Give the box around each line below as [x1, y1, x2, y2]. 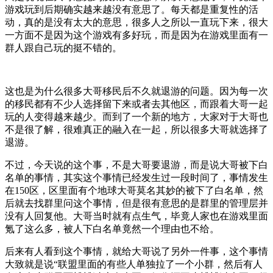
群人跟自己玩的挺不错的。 [5, 42, 122, 53]
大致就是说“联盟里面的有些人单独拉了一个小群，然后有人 [5, 258, 263, 269]
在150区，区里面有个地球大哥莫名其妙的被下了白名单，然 [5, 185, 263, 196]
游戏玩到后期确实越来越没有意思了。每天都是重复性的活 [5, 4, 258, 15]
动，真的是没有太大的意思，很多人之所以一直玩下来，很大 [5, 16, 268, 27]
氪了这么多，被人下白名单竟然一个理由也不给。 [5, 223, 219, 234]
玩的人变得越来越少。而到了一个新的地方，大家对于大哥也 [5, 111, 268, 122]
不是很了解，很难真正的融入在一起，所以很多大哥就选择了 [5, 124, 268, 135]
